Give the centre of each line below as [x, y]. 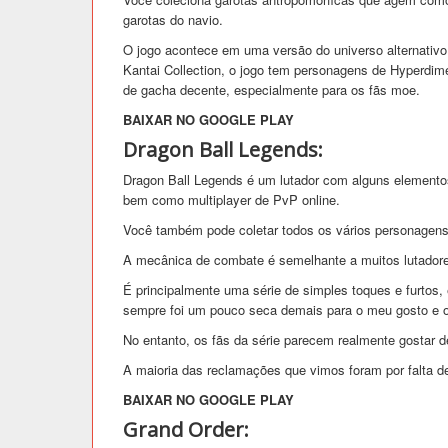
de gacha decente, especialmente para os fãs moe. [271, 89]
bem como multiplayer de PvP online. [231, 199]
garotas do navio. [173, 19]
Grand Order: [186, 429]
